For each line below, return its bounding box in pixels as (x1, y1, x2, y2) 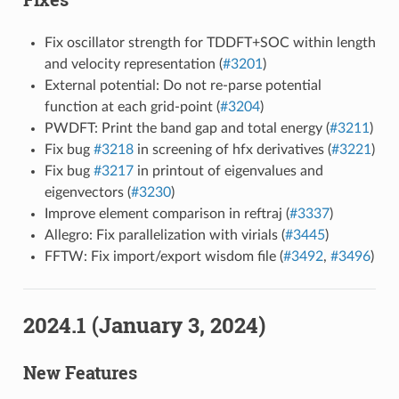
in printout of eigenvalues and (133, 163, 323, 178)
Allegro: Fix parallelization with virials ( (44, 227, 285, 242)
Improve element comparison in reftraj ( (44, 206, 289, 221)
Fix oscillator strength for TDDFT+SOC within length (44, 35, 376, 50)
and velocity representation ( (44, 56, 223, 71)
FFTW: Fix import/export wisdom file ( (44, 248, 283, 264)
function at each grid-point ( (44, 99, 220, 114)
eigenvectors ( (44, 184, 131, 199)
